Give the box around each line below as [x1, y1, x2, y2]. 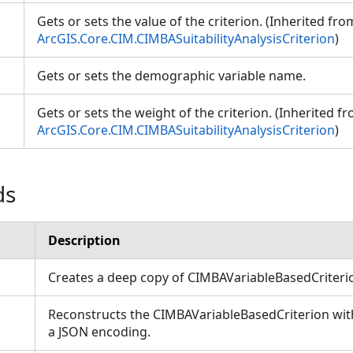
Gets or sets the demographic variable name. [37, 67, 312, 84]
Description [48, 232, 121, 249]
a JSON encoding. [48, 323, 157, 340]
